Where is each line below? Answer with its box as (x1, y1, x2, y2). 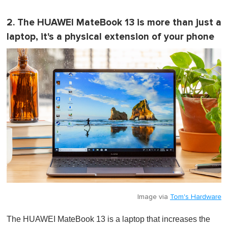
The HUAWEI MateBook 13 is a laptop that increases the (7, 214, 210, 223)
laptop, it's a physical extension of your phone (7, 31, 214, 43)
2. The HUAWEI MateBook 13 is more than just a (7, 17, 221, 29)
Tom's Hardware (170, 193, 221, 201)
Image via (137, 193, 170, 201)
